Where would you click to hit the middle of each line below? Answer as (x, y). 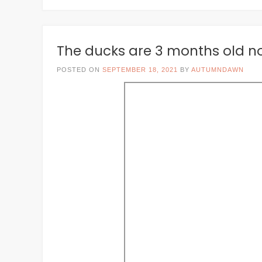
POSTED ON (80, 70)
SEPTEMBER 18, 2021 (140, 70)
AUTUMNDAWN (218, 70)
